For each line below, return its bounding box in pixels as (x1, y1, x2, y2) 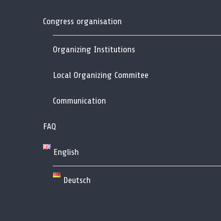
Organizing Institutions (53, 44, 135, 54)
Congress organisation (43, 16, 122, 26)
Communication (53, 95, 106, 106)
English (53, 147, 79, 157)
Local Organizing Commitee (53, 70, 148, 80)
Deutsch (63, 175, 91, 185)
